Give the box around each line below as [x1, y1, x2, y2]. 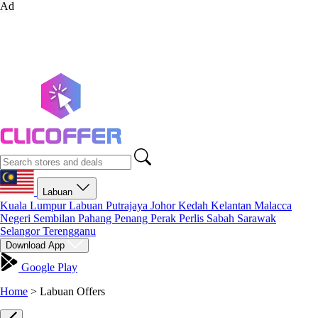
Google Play [18, 261, 77, 273]
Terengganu [43, 225, 96, 237]
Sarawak [237, 212, 276, 224]
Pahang [78, 212, 114, 224]
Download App [6, 240, 67, 251]
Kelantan [211, 199, 254, 212]
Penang [114, 212, 150, 224]
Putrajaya [106, 199, 150, 212]
